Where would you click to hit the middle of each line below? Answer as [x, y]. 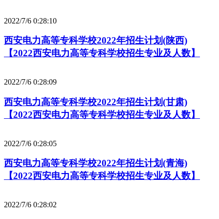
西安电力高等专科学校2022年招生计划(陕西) [96, 41]
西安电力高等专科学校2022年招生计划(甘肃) [96, 102]
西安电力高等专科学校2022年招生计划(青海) [96, 163]
